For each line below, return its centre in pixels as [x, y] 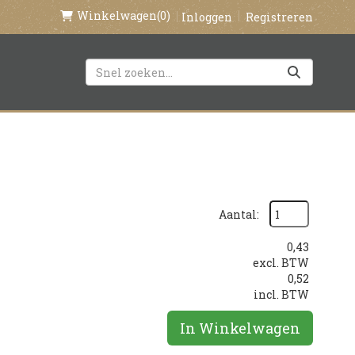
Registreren [279, 17]
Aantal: [239, 214]
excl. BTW [281, 263]
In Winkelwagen [240, 328]
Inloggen [207, 17]
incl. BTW [281, 294]
